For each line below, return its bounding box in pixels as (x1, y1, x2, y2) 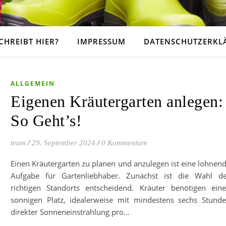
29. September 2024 (32, 139, 95, 147)
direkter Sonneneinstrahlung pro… (11, 207, 130, 217)
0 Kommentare (101, 139, 147, 147)
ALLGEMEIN (11, 79, 55, 88)
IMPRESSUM (77, 36, 126, 46)
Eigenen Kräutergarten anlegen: (11, 92, 223, 110)
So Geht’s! (11, 111, 82, 130)
